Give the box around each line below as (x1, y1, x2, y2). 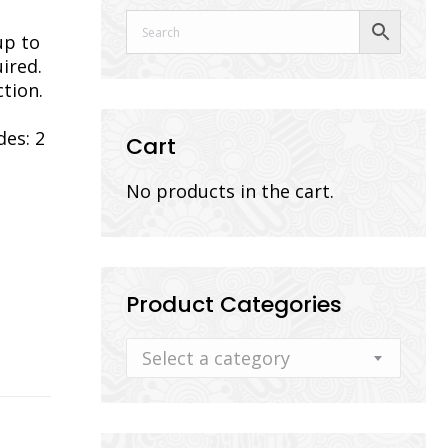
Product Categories (126, 289, 342, 320)
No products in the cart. (126, 179, 334, 203)
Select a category (142, 346, 290, 370)
